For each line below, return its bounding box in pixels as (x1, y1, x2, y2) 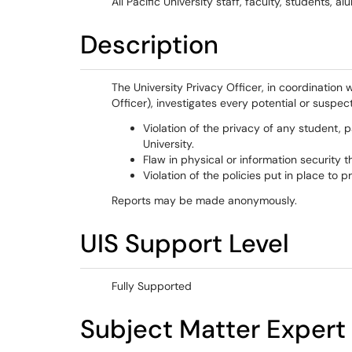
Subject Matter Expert (80, 313, 346, 346)
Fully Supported (112, 279, 192, 293)
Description (80, 28, 218, 61)
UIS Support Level (80, 227, 289, 260)
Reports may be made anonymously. (112, 193, 297, 207)
